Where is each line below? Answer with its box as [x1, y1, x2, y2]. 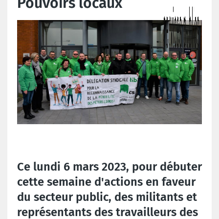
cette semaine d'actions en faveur [17, 175, 196, 189]
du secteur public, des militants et [17, 190, 197, 204]
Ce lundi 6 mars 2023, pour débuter [17, 159, 202, 174]
